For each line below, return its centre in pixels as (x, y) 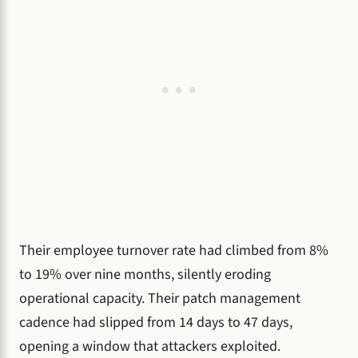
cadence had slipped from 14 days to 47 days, (156, 322)
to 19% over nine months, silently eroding (145, 274)
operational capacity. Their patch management (160, 298)
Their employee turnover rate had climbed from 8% (174, 250)
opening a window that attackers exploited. (150, 346)
